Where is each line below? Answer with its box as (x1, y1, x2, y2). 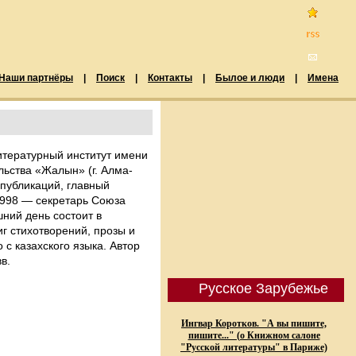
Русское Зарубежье (198, 281, 328, 296)
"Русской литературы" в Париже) (180, 342, 327, 353)
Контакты (148, 72, 192, 83)
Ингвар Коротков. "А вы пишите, (181, 318, 327, 329)
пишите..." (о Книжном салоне (188, 330, 320, 341)
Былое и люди (215, 72, 284, 83)
